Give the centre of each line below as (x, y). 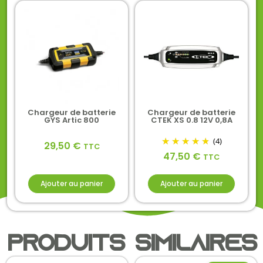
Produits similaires (131, 245)
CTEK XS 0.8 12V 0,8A (191, 120)
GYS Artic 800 (72, 120)
